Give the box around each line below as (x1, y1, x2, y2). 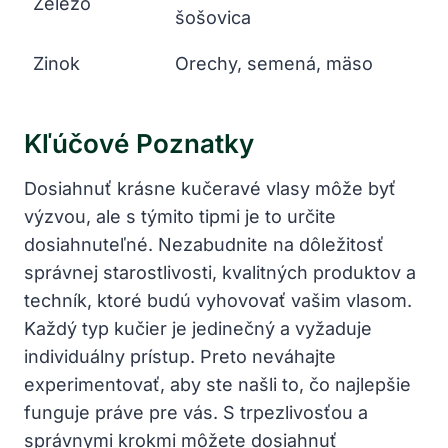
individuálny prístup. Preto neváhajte (24, 345, 336, 367)
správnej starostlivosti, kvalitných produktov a (24, 261, 416, 283)
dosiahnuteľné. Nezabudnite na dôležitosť (24, 233, 384, 255)
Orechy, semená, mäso (175, 52, 373, 74)
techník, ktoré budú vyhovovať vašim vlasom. (24, 289, 412, 311)
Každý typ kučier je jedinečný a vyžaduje (24, 317, 372, 339)
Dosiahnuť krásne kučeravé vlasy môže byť (24, 177, 396, 199)
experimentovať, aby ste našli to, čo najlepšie (24, 373, 411, 395)
